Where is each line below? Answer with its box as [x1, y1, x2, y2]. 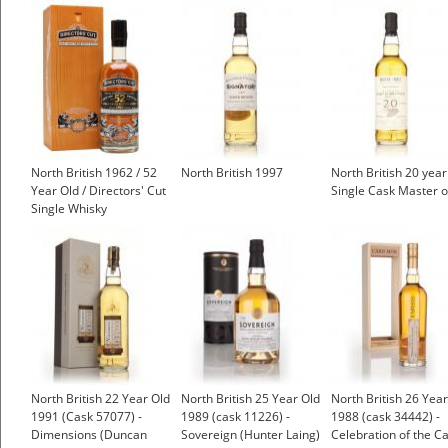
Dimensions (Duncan [31, 426, 147, 444]
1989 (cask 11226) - [181, 408, 290, 426]
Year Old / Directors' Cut [31, 182, 166, 200]
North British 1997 [181, 164, 283, 182]
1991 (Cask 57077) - [31, 408, 142, 426]
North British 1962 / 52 [31, 164, 157, 182]
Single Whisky [31, 200, 107, 218]
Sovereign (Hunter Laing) [181, 426, 320, 444]
